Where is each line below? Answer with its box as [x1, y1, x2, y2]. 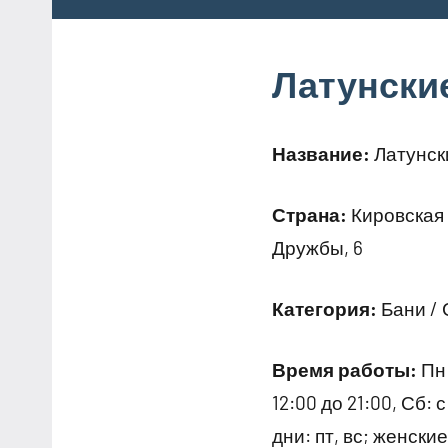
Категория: [272, 296, 377, 320]
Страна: [272, 202, 347, 226]
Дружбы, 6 [272, 235, 363, 259]
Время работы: [272, 357, 417, 381]
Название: [272, 141, 370, 165]
